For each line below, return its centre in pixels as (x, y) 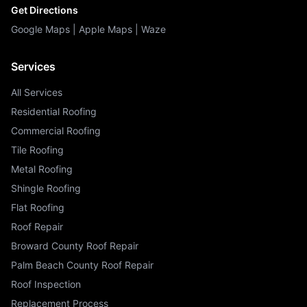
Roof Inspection (46, 284)
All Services (37, 92)
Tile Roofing (37, 150)
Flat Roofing (38, 207)
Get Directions (45, 10)
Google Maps (40, 29)
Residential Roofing (54, 111)
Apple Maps (106, 29)
